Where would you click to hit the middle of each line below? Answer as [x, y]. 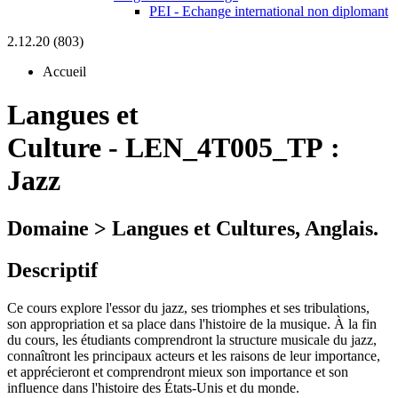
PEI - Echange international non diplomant [269, 11]
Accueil [64, 72]
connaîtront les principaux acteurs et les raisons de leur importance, [194, 355]
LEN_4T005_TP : [233, 148]
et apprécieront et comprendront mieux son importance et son [178, 371]
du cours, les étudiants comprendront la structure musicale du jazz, [192, 339]
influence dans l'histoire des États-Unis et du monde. [153, 387]
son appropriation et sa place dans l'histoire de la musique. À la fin [192, 323]
